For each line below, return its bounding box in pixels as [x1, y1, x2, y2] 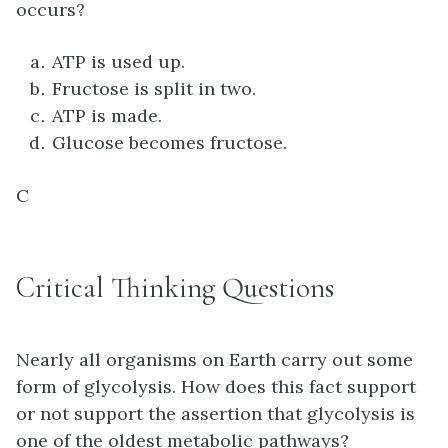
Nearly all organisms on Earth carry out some [16, 348, 413, 372]
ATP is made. [52, 104, 162, 128]
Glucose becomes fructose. [52, 131, 287, 155]
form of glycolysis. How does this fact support [16, 375, 416, 399]
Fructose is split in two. [52, 77, 256, 101]
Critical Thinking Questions [16, 269, 334, 305]
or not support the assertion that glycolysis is [16, 402, 415, 426]
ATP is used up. [52, 50, 185, 74]
